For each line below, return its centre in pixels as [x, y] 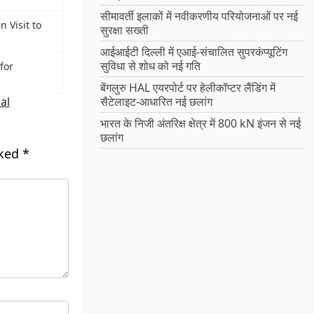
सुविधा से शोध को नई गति [151, 66]
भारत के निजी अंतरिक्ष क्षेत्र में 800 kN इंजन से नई [201, 124]
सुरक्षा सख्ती [125, 30]
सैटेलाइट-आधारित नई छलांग [157, 102]
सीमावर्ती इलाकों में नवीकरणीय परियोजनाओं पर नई [199, 16]
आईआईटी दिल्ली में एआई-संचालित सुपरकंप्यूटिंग [194, 52]
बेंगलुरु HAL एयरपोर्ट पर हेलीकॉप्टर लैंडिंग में [188, 88]
